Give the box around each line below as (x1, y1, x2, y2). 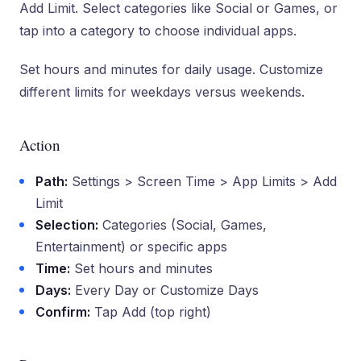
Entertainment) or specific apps (35, 239, 227, 255)
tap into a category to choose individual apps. (19, 23, 297, 39)
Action (19, 135, 60, 155)
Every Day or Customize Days (71, 282, 259, 298)
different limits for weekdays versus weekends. (19, 84, 305, 100)
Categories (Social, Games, (98, 217, 267, 233)
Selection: (35, 217, 98, 233)
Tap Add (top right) (90, 304, 211, 320)
